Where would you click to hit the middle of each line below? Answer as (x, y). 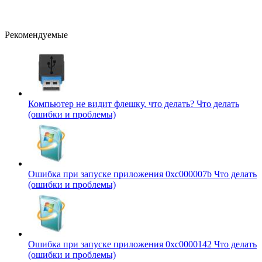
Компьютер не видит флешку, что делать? (112, 104)
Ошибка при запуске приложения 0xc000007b (121, 174)
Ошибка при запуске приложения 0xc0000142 (121, 244)
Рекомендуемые (36, 35)
